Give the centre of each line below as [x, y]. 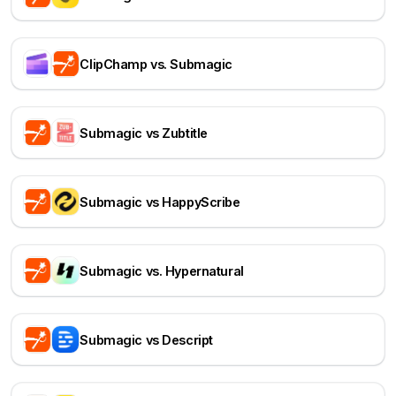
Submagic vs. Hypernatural [162, 270]
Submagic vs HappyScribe [160, 202]
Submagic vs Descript [146, 339]
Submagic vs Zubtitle [144, 133]
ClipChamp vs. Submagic [156, 64]
